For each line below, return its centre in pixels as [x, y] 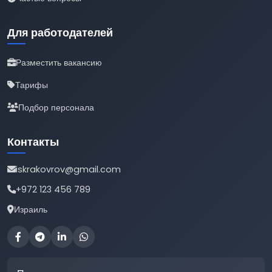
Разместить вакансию [59, 62]
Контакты [33, 142]
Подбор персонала [56, 107]
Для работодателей [60, 32]
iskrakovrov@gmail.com [68, 169]
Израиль [31, 209]
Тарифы [32, 85]
